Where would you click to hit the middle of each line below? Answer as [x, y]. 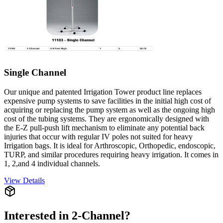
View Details [24, 180]
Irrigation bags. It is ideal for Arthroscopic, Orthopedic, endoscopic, [110, 145]
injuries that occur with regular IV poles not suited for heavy [98, 136]
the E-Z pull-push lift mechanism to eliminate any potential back [104, 127]
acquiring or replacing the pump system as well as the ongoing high [110, 110]
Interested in [38, 215]
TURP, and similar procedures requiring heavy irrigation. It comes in [111, 154]
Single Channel [35, 73]
